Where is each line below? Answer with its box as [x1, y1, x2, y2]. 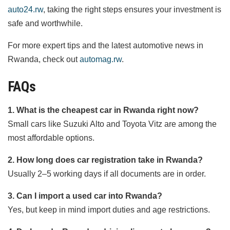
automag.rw [80, 54, 122, 64]
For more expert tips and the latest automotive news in [8, 41, 203, 50]
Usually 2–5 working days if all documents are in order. [8, 169, 206, 179]
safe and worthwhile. [8, 18, 83, 28]
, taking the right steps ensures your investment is [43, 5, 221, 14]
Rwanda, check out [8, 54, 80, 64]
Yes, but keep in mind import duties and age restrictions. [8, 205, 210, 215]
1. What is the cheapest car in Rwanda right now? [8, 106, 199, 115]
